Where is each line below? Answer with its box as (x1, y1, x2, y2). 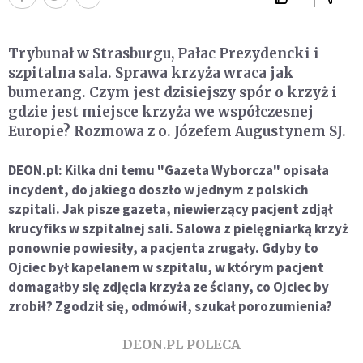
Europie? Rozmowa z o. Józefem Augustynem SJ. (8, 122, 346, 141)
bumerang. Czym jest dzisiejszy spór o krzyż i (8, 83, 337, 102)
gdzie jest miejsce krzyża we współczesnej (8, 103, 314, 122)
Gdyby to (262, 239, 318, 258)
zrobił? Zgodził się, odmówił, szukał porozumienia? (8, 297, 332, 316)
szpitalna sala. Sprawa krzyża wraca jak (8, 64, 294, 83)
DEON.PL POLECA (122, 336, 241, 353)
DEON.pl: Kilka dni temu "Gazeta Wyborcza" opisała (8, 161, 329, 180)
